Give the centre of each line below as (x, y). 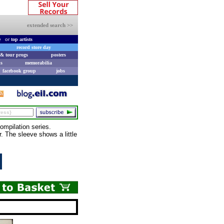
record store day (34, 47)
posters (58, 55)
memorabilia (38, 63)
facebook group (19, 71)
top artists (21, 39)
